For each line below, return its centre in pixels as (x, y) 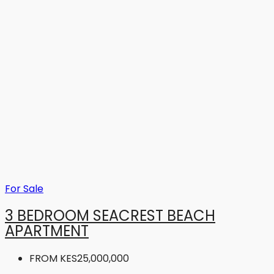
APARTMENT (47, 231)
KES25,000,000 (94, 259)
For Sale (24, 188)
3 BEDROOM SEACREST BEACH (110, 216)
